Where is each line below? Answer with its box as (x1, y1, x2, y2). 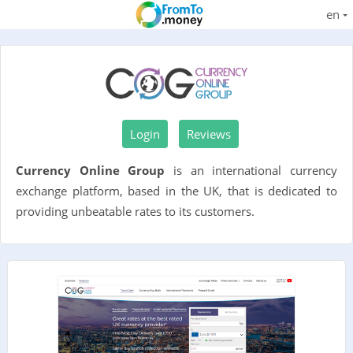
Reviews (187, 126, 231, 142)
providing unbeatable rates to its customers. (16, 203, 255, 219)
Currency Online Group (16, 162, 165, 178)
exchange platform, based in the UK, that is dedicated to (16, 183, 337, 199)
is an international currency (165, 162, 338, 178)
